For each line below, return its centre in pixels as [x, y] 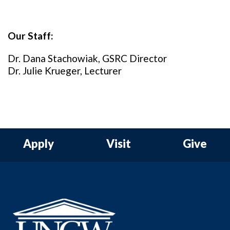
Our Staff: [31, 35]
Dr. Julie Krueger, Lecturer [65, 70]
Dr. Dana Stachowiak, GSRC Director [87, 58]
